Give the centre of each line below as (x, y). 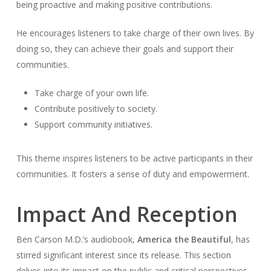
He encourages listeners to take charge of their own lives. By (135, 33)
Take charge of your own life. (91, 93)
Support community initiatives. (93, 124)
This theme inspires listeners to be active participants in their (134, 158)
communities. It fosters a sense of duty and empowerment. (132, 174)
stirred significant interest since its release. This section (123, 255)
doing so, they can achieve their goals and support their (125, 48)
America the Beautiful (184, 239)
